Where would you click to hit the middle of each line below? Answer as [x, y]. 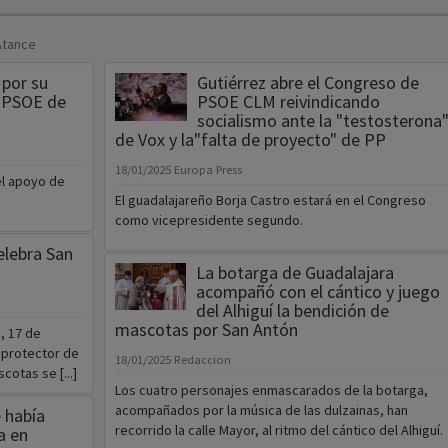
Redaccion [202, 360]
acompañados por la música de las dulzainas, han [261, 410]
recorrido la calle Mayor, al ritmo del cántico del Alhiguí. [278, 430]
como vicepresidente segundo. [208, 220]
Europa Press [207, 170]
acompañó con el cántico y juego [317, 292]
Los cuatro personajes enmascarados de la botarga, [271, 390]
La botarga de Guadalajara [294, 273]
